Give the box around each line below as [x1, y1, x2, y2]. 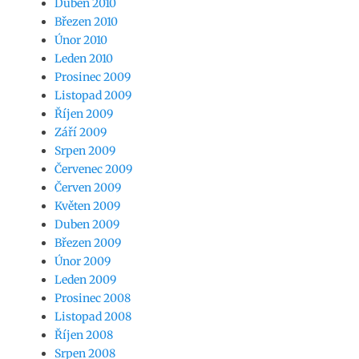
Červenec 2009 [54, 161, 132, 176]
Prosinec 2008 [54, 290, 131, 305]
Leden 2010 [54, 50, 113, 66]
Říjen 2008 [54, 327, 113, 342]
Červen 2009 [54, 179, 121, 195]
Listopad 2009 [54, 87, 131, 103]
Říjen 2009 [54, 106, 113, 121]
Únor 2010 [54, 32, 107, 47]
